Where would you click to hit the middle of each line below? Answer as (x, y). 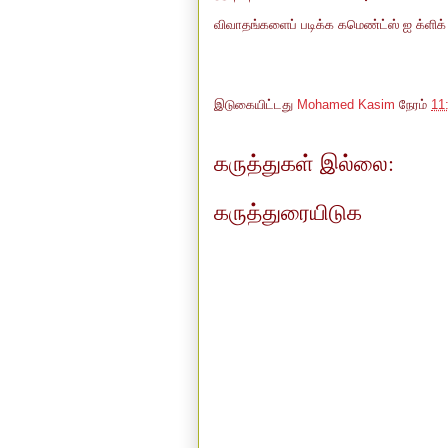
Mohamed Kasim (346, 105)
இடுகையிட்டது (255, 105)
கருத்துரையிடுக (288, 211)
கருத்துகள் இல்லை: (304, 162)
